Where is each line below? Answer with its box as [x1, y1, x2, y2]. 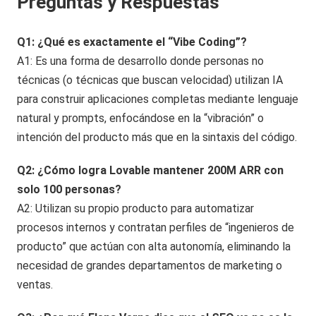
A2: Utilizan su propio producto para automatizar [17, 201, 255, 215]
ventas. [17, 277, 54, 291]
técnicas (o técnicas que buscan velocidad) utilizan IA [17, 73, 284, 87]
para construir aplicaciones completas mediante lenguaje [17, 92, 299, 106]
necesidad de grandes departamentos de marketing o [17, 258, 283, 272]
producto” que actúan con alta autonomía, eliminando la [17, 239, 291, 253]
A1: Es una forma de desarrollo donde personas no [17, 54, 265, 68]
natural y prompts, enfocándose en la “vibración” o [17, 111, 265, 125]
